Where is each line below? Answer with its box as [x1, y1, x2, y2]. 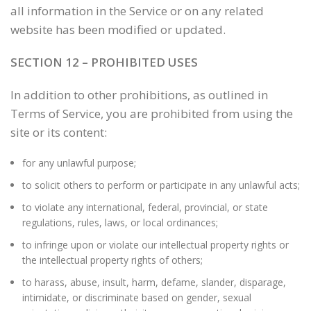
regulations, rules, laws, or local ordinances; [22, 216, 218, 229]
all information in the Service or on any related [10, 3, 264, 19]
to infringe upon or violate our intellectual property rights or [22, 238, 289, 251]
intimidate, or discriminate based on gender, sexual [22, 291, 251, 304]
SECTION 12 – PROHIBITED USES [10, 54, 198, 70]
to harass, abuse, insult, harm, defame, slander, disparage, [22, 276, 286, 289]
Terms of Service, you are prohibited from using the [10, 106, 293, 121]
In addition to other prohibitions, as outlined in [10, 87, 268, 103]
